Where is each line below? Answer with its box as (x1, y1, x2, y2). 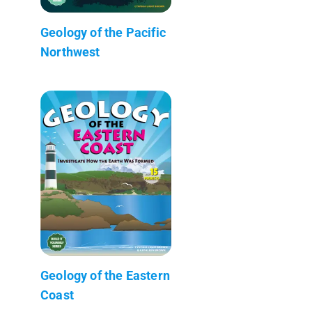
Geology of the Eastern (40, 267, 170, 283)
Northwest (40, 44, 100, 59)
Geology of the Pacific (40, 24, 166, 40)
